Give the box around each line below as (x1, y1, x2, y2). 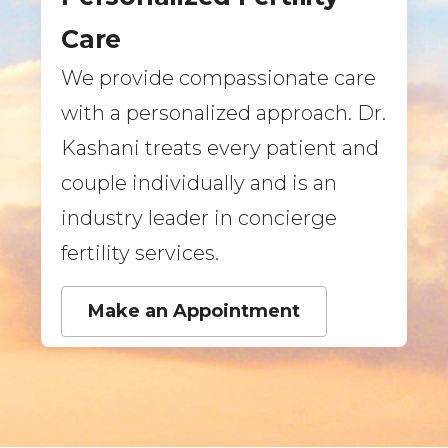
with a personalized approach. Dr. (61, 101, 386, 126)
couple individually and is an (61, 171, 337, 196)
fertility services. (61, 241, 219, 266)
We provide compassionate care (61, 66, 376, 91)
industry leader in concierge (61, 206, 337, 231)
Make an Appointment (88, 300, 300, 323)
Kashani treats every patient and (61, 136, 379, 161)
